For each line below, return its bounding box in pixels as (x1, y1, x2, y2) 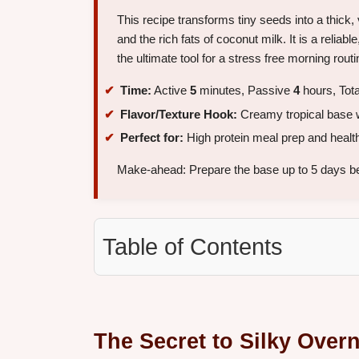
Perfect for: (120, 131, 184, 145)
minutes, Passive (196, 83, 293, 98)
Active (151, 83, 190, 98)
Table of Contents (103, 234, 283, 260)
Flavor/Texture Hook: (120, 107, 237, 121)
